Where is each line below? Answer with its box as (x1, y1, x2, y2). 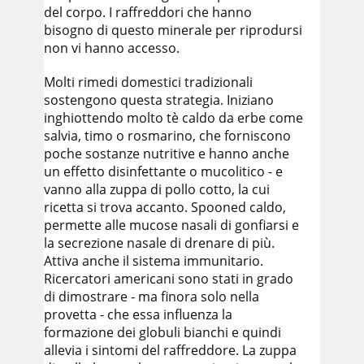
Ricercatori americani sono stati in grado (44, 270, 293, 288)
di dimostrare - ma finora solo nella (44, 288, 259, 305)
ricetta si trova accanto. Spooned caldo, (44, 198, 286, 216)
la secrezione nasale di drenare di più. (44, 234, 275, 252)
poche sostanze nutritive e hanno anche (44, 145, 289, 162)
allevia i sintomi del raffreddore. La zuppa (44, 341, 297, 359)
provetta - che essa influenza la (44, 305, 232, 323)
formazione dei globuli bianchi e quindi (44, 323, 281, 341)
